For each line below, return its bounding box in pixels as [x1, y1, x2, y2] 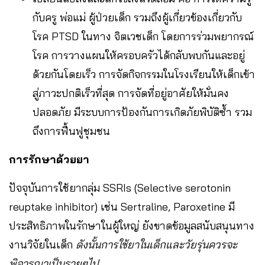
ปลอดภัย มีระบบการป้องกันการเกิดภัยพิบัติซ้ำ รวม [33, 105, 252, 119]
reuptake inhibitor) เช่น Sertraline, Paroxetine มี [9, 199, 235, 214]
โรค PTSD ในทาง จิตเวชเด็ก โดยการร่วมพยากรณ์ [33, 29, 254, 43]
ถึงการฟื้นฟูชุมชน [33, 124, 110, 138]
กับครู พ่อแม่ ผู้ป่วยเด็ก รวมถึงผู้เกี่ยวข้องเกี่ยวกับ [33, 10, 242, 24]
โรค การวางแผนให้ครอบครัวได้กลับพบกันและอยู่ [33, 48, 245, 62]
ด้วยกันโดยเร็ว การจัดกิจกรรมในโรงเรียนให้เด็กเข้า [33, 67, 255, 81]
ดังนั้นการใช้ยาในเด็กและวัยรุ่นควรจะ [76, 237, 237, 251]
